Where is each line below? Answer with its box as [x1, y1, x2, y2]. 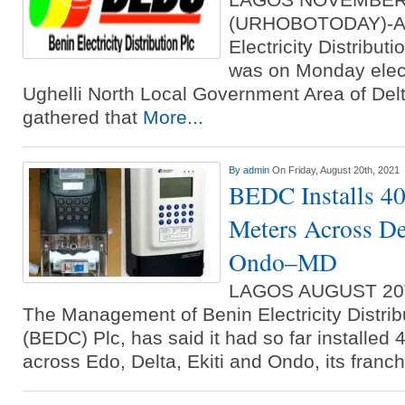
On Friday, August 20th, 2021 [272, 165, 400, 175]
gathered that [23, 107, 143, 127]
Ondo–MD [229, 245, 337, 278]
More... [143, 107, 203, 127]
